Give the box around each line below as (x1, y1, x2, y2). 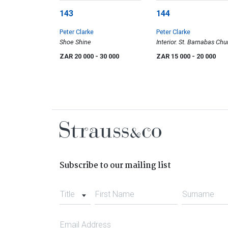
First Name (95, 189, 134, 199)
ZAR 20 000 (60, 52, 95, 61)
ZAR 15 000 (156, 52, 192, 61)
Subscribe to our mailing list (60, 159, 171, 173)
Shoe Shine (60, 38, 91, 46)
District (156, 59, 176, 67)
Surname (182, 189, 215, 199)
